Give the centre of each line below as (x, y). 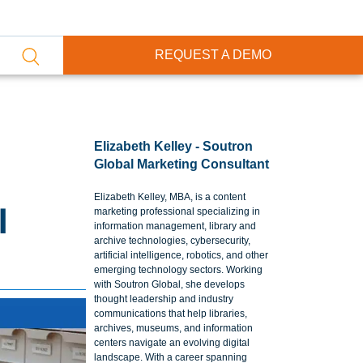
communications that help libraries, (170, 314)
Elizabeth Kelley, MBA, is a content (169, 197)
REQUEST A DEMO (213, 55)
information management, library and (175, 226)
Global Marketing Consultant (181, 164)
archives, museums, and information (173, 328)
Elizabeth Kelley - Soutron (173, 146)
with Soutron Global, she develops (169, 284)
